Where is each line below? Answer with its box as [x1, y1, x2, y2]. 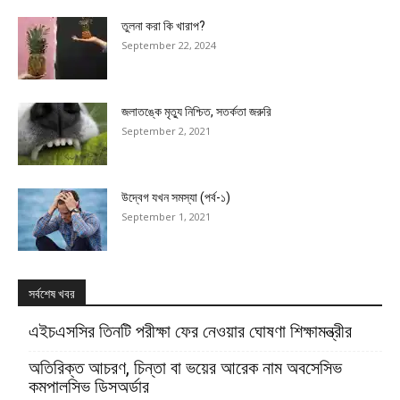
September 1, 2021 [121, 210, 211, 224]
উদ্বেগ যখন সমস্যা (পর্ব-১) [121, 190, 230, 205]
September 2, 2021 [121, 124, 211, 138]
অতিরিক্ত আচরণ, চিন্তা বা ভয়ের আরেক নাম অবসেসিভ [29, 357, 342, 379]
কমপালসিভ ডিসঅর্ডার [29, 376, 149, 398]
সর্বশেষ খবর [29, 287, 75, 302]
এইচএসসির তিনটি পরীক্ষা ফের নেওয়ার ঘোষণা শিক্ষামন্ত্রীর [29, 321, 352, 343]
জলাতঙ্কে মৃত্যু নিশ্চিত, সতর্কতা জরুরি [121, 104, 271, 120]
